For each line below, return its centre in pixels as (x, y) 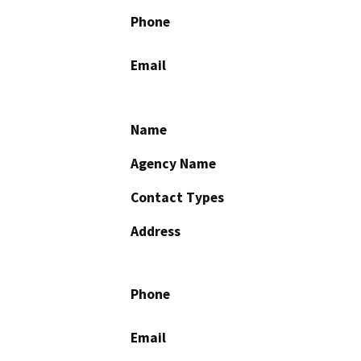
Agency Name (173, 163)
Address (156, 231)
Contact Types (177, 197)
